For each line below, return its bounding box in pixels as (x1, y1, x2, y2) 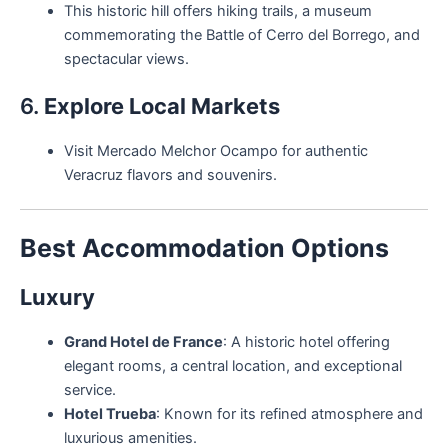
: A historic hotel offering (222, 332, 390, 351)
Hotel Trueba (63, 404, 156, 423)
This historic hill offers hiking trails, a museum (63, 2, 372, 21)
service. (63, 380, 116, 399)
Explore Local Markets (44, 93, 280, 120)
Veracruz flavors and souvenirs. (63, 166, 277, 185)
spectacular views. (63, 50, 189, 69)
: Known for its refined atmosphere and (155, 404, 423, 423)
